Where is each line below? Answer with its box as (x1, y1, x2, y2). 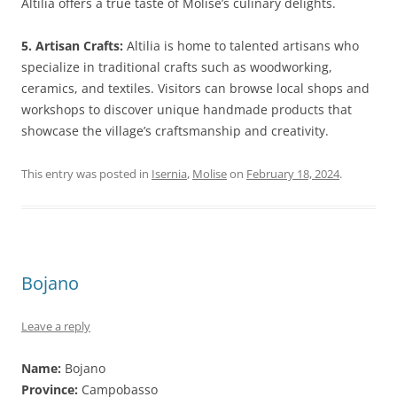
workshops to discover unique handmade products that (21, 101, 352, 118)
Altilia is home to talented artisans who (123, 37, 359, 54)
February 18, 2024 (246, 166, 339, 182)
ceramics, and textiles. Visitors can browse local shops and (21, 80, 370, 97)
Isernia (152, 166, 187, 182)
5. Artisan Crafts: (21, 37, 123, 54)
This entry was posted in (21, 166, 152, 182)
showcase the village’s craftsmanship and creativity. (21, 122, 329, 139)
